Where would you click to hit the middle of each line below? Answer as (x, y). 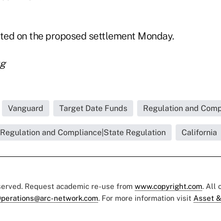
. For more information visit (146, 198)
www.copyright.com (168, 186)
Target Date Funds (93, 108)
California (199, 132)
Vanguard (26, 108)
